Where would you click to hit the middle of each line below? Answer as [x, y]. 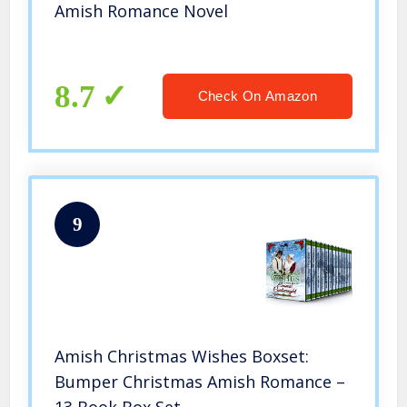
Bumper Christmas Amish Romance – [200, 382]
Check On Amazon [257, 96]
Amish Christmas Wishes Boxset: [182, 357]
